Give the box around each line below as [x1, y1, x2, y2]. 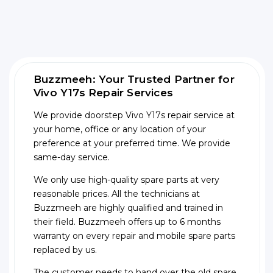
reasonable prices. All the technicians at [34, 188, 200, 200]
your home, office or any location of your [34, 124, 206, 135]
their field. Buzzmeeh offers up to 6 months [34, 216, 221, 228]
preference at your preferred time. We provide [34, 138, 230, 149]
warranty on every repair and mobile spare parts [34, 230, 235, 242]
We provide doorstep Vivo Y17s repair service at [34, 110, 235, 121]
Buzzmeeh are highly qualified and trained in [34, 202, 223, 214]
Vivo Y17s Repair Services [34, 87, 173, 99]
